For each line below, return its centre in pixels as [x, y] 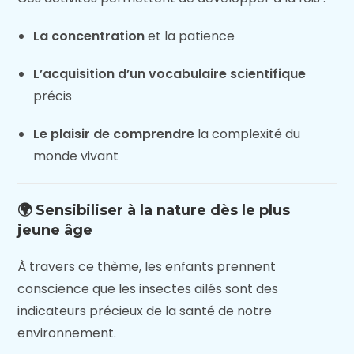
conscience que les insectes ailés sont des [148, 289]
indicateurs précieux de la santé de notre [145, 311]
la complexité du [248, 134]
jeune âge [55, 230]
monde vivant [76, 156]
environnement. [67, 333]
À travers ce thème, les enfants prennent [147, 267]
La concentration [89, 36]
